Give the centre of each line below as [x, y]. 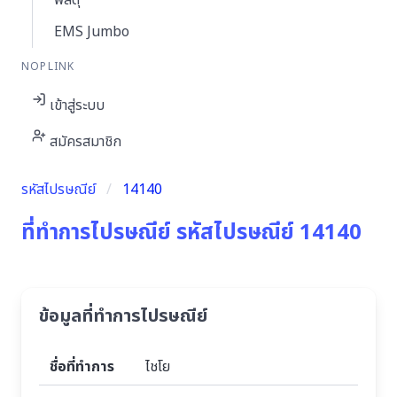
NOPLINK [48, 67]
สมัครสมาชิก [86, 142]
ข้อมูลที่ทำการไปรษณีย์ [123, 317]
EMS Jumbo [92, 32]
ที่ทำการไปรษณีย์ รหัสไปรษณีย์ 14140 [191, 234]
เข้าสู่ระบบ [77, 106]
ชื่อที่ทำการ [82, 367]
